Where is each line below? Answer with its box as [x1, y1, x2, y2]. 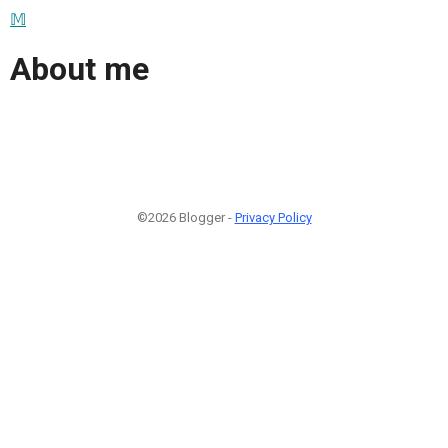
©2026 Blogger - [136, 209, 235, 225]
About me [10, 50, 149, 89]
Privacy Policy [234, 209, 312, 225]
